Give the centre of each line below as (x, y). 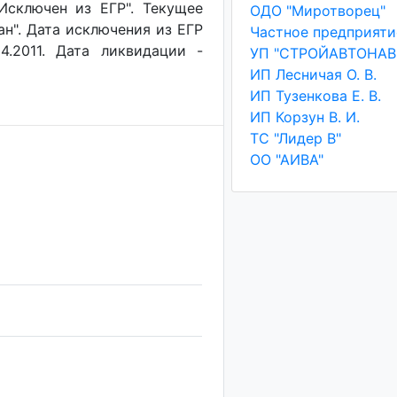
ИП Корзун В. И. (304, 117)
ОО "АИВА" (286, 160)
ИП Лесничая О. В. (313, 74)
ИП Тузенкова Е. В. (315, 96)
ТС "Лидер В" (295, 138)
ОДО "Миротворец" (317, 11)
